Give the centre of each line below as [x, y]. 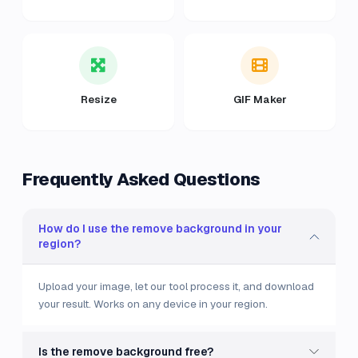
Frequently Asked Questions [141, 179]
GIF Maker [260, 99]
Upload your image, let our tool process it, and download [176, 286]
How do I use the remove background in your [160, 229]
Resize [98, 99]
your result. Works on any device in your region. [153, 304]
